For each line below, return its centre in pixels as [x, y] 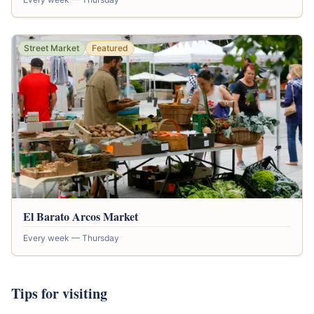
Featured [110, 48]
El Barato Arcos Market [81, 216]
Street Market [52, 48]
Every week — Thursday [71, 238]
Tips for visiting [59, 293]
